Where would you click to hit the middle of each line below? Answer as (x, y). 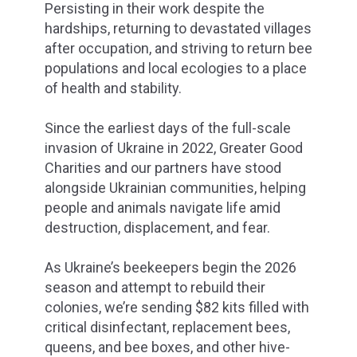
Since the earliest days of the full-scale (168, 127)
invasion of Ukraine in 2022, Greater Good (174, 147)
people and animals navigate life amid (163, 207)
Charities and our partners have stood (163, 167)
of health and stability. (113, 88)
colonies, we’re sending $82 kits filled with (177, 308)
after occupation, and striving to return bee (178, 48)
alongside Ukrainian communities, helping (175, 187)
